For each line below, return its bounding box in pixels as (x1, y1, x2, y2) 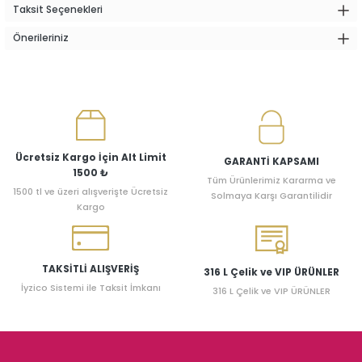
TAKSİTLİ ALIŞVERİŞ (42, 263, 139, 276)
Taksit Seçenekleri (13, 3, 103, 16)
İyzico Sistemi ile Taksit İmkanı (20, 281, 161, 294)
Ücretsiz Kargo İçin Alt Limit (15, 151, 166, 164)
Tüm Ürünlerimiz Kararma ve (207, 174, 336, 187)
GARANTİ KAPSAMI (224, 155, 319, 168)
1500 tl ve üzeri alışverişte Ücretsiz (13, 185, 168, 198)
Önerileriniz (13, 32, 69, 44)
